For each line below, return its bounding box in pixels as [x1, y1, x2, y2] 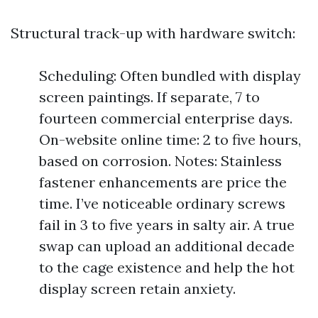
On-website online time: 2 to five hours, [39, 131, 301, 148]
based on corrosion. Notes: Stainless [39, 152, 282, 170]
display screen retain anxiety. [39, 280, 236, 297]
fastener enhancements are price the [39, 173, 287, 191]
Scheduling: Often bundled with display [39, 67, 301, 84]
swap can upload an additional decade [39, 237, 295, 255]
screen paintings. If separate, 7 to [39, 88, 260, 106]
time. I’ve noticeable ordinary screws [39, 194, 285, 212]
